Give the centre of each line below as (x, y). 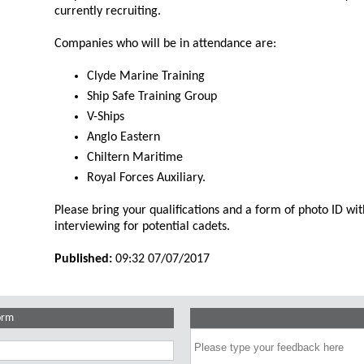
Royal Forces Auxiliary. (147, 178)
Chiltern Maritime (135, 158)
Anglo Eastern (124, 137)
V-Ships (106, 117)
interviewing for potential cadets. (144, 227)
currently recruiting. (108, 11)
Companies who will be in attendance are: (166, 44)
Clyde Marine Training (146, 76)
